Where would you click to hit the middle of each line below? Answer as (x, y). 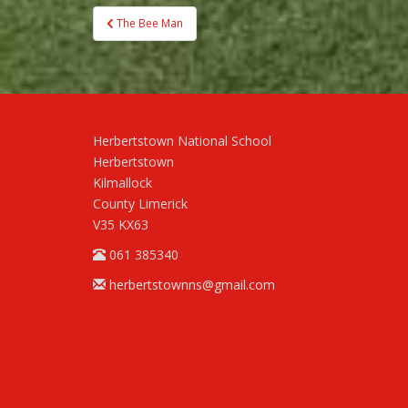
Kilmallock (122, 182)
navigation (153, 41)
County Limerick (140, 203)
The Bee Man (150, 23)
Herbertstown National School (182, 140)
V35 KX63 (121, 224)
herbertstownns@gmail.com (192, 284)
